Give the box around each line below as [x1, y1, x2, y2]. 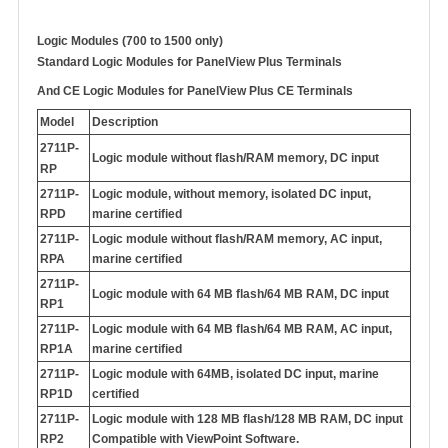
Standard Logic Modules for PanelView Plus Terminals [37, 55, 342, 70]
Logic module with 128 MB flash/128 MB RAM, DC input [92, 412, 403, 427]
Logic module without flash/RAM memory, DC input [92, 151, 379, 166]
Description [92, 115, 158, 130]
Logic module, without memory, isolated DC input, [92, 187, 371, 202]
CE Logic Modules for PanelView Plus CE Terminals [63, 84, 353, 99]
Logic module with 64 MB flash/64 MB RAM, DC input [92, 287, 389, 302]
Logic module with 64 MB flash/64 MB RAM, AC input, [92, 322, 392, 337]
